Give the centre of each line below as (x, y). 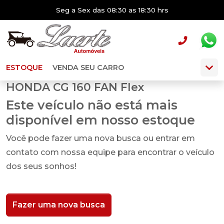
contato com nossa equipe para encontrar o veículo (110, 152)
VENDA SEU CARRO (88, 67)
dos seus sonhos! (41, 166)
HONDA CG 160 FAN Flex (75, 87)
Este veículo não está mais (92, 105)
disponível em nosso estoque (100, 120)
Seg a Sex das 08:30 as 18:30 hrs (112, 10)
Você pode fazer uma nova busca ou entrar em (100, 138)
